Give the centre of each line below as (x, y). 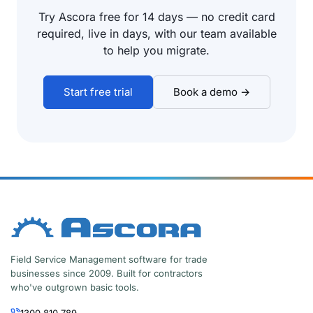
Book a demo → (211, 92)
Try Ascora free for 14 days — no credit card (156, 17)
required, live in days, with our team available (156, 34)
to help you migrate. (156, 51)
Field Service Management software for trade (109, 260)
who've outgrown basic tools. (75, 287)
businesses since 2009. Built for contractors (107, 274)
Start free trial (98, 92)
